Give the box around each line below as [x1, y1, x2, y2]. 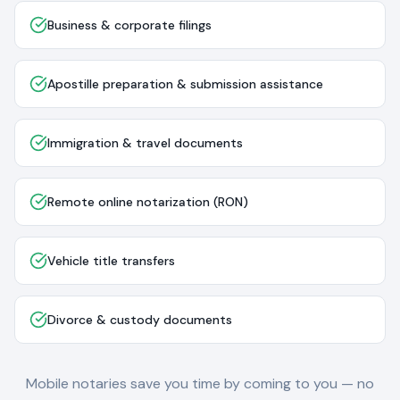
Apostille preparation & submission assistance [47, 76, 323, 92]
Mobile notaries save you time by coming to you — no [26, 374, 374, 393]
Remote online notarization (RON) [47, 194, 248, 210]
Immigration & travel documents [47, 135, 243, 151]
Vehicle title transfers [47, 253, 175, 269]
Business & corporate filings [47, 17, 212, 33]
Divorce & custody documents [47, 312, 232, 328]
